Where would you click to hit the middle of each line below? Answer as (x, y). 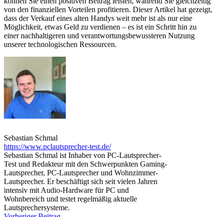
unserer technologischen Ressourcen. (60, 45)
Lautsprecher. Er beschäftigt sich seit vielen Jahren (81, 182)
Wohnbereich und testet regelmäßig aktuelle (70, 199)
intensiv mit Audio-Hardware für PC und (66, 190)
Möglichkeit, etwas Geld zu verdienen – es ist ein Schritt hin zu (100, 27)
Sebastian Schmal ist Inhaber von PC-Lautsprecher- (83, 155)
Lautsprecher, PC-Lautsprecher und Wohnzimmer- (81, 173)
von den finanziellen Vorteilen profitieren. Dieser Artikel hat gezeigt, (108, 10)
